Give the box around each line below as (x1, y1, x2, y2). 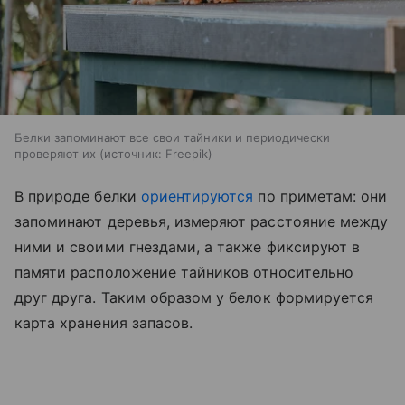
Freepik (165, 146, 208, 162)
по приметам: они (258, 187, 388, 206)
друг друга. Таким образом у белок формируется (14, 288, 374, 307)
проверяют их (14, 146, 96, 162)
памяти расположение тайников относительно (14, 263, 353, 282)
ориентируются (140, 187, 259, 206)
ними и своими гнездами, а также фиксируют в (14, 238, 361, 257)
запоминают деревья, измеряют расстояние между (14, 212, 389, 231)
